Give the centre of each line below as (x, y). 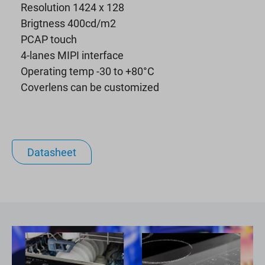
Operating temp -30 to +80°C (88, 71)
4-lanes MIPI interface (72, 55)
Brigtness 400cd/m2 (68, 23)
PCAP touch (49, 39)
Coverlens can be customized (90, 87)
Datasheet (52, 152)
